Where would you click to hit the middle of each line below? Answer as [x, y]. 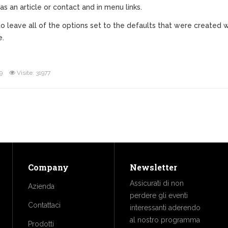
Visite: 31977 [34, 73]
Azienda [41, 186]
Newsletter [153, 167]
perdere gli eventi [159, 195]
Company [48, 167]
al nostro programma [165, 220]
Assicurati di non [157, 183]
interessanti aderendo [165, 208]
